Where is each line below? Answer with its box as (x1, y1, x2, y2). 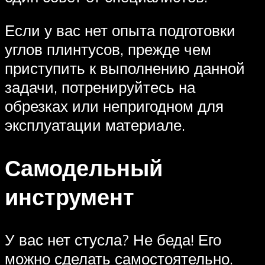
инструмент (5, 182, 134, 211)
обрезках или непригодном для (5, 96, 224, 116)
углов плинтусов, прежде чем (5, 40, 211, 59)
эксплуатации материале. (5, 115, 185, 135)
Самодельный (5, 153, 163, 182)
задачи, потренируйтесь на (5, 77, 195, 97)
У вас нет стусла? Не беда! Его (5, 230, 221, 249)
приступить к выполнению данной (5, 59, 245, 78)
